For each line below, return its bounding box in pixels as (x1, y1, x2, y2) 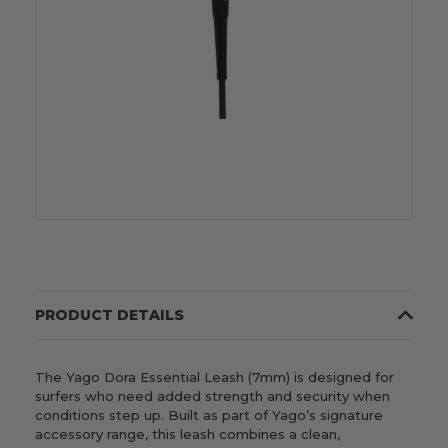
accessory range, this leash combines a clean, (35, 425, 340, 442)
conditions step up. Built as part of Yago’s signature (35, 406, 383, 423)
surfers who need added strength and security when (35, 387, 390, 404)
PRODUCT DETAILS (35, 305, 184, 324)
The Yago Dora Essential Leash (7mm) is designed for (35, 368, 394, 385)
